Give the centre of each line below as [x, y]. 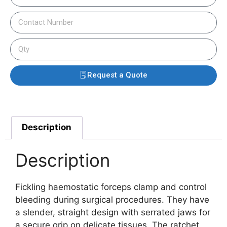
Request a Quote [117, 75]
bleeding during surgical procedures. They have [112, 199]
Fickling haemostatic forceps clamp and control [111, 187]
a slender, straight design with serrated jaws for [113, 212]
